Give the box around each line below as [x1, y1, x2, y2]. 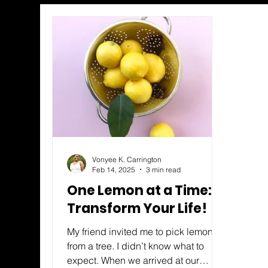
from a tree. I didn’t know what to [67, 239, 205, 252]
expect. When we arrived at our [67, 254, 200, 266]
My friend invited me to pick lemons [67, 225, 218, 237]
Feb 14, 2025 [92, 165, 136, 174]
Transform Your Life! [67, 199, 208, 218]
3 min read [146, 165, 181, 174]
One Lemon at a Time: [67, 181, 212, 200]
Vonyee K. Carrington [92, 154, 162, 164]
